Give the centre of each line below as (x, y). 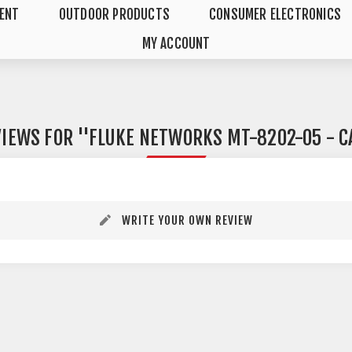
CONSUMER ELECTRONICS (275, 15)
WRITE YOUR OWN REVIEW (187, 220)
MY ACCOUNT (176, 44)
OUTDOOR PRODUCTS (114, 15)
